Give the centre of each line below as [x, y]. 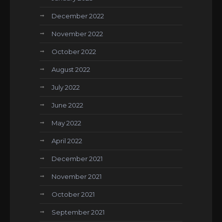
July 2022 [66, 87]
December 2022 [78, 16]
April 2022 [67, 141]
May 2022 [66, 123]
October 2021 [73, 194]
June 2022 [67, 105]
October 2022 [74, 52]
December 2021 [77, 159]
